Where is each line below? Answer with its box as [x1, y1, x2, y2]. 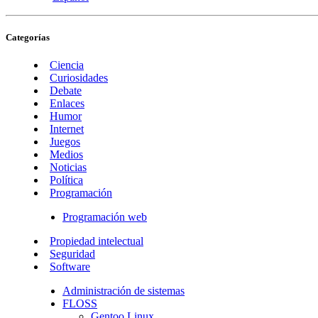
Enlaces [50, 97, 84, 110]
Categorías [6, 31, 50, 43]
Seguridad [50, 248, 95, 261]
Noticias [50, 161, 87, 174]
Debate [50, 84, 82, 97]
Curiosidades [50, 72, 108, 84]
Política [50, 174, 83, 187]
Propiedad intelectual [50, 235, 143, 248]
